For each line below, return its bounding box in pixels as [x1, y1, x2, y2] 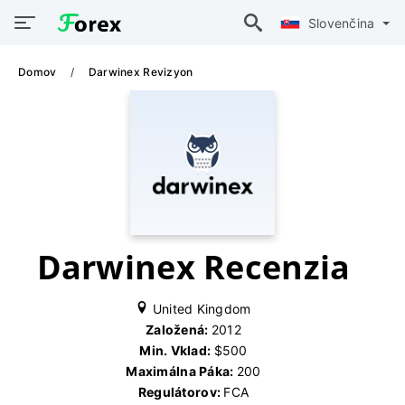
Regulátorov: [137, 384, 224, 400]
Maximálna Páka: [126, 363, 237, 379]
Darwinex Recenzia [36, 245, 351, 289]
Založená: [146, 322, 212, 337]
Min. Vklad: [139, 343, 214, 358]
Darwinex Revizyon [88, 65, 193, 79]
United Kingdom [148, 301, 251, 316]
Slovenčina [307, 14, 379, 31]
